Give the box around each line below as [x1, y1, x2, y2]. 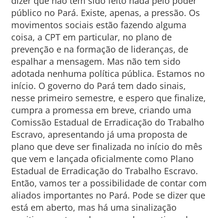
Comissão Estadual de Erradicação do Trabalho [11, 116, 204, 128]
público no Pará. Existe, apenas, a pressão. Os [11, 7, 200, 18]
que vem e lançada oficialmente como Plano [11, 153, 194, 164]
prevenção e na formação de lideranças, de [11, 43, 188, 55]
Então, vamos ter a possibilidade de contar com [11, 177, 207, 189]
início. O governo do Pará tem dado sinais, [11, 80, 186, 91]
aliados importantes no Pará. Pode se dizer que [11, 189, 205, 201]
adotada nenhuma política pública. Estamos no [11, 68, 205, 79]
